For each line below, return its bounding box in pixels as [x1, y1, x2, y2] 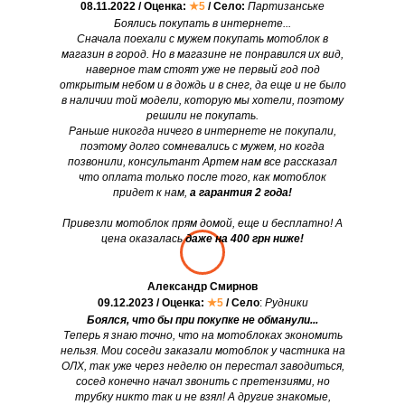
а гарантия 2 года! [190, 186, 292, 200]
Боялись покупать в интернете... [114, 17, 291, 31]
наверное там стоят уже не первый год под [85, 63, 320, 77]
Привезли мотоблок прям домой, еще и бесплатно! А [62, 217, 343, 231]
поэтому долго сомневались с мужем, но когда [80, 140, 325, 154]
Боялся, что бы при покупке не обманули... [87, 314, 318, 327]
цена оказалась [101, 232, 185, 246]
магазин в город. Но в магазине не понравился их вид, [61, 48, 344, 61]
